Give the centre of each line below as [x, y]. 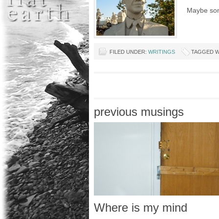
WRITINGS [162, 52]
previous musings [139, 112]
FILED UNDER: [129, 52]
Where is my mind [141, 208]
